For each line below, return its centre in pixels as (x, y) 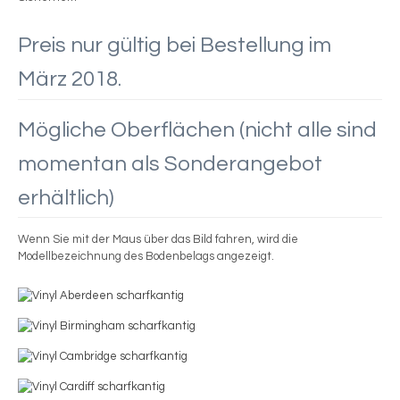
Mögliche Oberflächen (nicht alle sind (197, 129)
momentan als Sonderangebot (170, 163)
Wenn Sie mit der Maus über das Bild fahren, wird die (158, 239)
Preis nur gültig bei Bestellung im (175, 46)
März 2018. (70, 79)
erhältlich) (66, 197)
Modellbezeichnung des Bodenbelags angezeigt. (146, 256)
